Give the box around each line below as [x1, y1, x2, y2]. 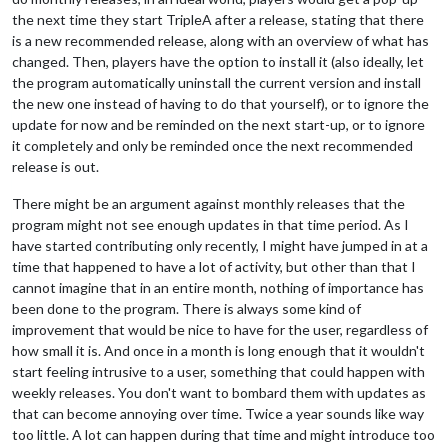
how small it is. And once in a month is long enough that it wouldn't [12, 341, 425, 359]
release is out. [12, 157, 99, 175]
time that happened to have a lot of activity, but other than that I [12, 257, 416, 275]
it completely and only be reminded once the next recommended [12, 136, 413, 154]
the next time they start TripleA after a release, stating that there [12, 10, 424, 28]
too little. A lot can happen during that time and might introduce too [12, 425, 435, 443]
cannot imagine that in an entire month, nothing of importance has [12, 278, 424, 296]
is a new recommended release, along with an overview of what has [12, 31, 429, 49]
